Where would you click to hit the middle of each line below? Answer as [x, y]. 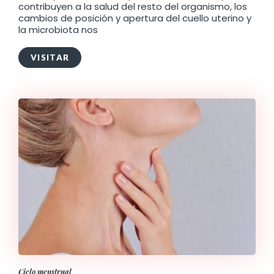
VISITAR [50, 58]
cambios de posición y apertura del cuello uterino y [135, 18]
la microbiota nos [58, 30]
